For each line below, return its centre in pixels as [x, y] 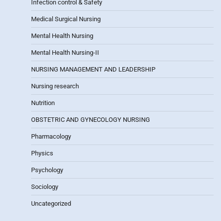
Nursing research [55, 86]
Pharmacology [51, 136]
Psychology [47, 170]
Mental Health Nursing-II [65, 52]
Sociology [45, 186]
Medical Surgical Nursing [66, 19]
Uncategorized [51, 203]
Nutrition [43, 103]
